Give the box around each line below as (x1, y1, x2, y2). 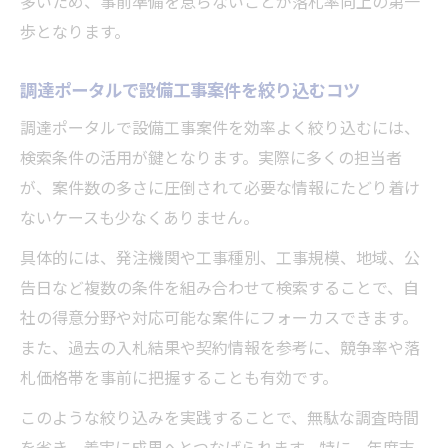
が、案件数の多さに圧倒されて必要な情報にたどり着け (20, 175, 420, 200)
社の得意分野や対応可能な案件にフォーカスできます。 (20, 305, 418, 330)
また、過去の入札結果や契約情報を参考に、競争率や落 (20, 335, 420, 360)
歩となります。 (20, 19, 130, 44)
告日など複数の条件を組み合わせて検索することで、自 (20, 275, 419, 300)
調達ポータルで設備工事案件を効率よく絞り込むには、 (20, 115, 420, 140)
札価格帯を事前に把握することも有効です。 (20, 365, 338, 390)
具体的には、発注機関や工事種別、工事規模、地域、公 (20, 245, 420, 270)
